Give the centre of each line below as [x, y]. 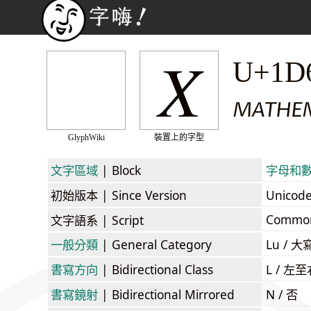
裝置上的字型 [179, 137]
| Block [119, 170]
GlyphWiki [86, 137]
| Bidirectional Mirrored [166, 294]
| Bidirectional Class [155, 269]
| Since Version [142, 195]
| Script [121, 220]
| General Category [155, 244]
